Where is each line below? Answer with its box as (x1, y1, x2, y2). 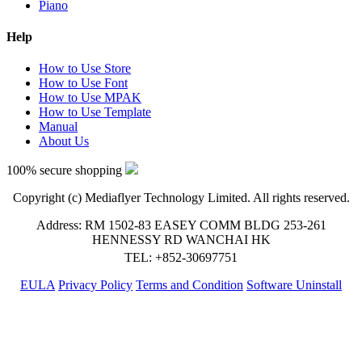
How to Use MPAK (39, 90, 141, 105)
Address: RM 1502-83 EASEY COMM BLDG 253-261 (36, 218, 326, 233)
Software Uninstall (246, 278, 342, 293)
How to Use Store (39, 61, 131, 76)
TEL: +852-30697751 (124, 250, 238, 265)
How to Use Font (39, 76, 128, 90)
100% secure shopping (6, 163, 125, 178)
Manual (39, 120, 78, 134)
